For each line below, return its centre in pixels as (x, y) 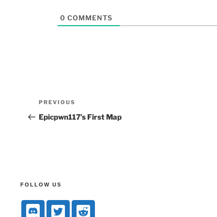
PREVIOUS (57, 102)
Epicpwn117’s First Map (80, 117)
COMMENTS (89, 17)
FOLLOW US (41, 184)
